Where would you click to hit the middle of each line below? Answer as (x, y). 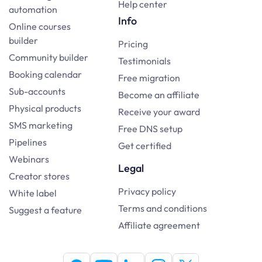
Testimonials (144, 61)
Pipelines (28, 142)
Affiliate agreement (159, 225)
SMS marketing (41, 125)
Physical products (45, 108)
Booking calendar (45, 75)
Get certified (144, 146)
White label (33, 193)
